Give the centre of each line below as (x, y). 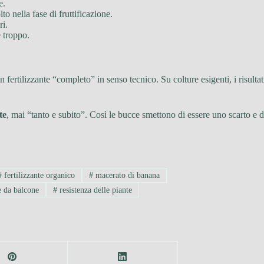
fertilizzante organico (39, 176)
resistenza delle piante (95, 190)
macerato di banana (127, 176)
